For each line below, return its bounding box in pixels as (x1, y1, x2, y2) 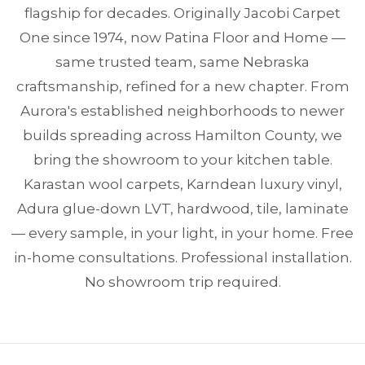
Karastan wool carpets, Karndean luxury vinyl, (23, 176, 342, 192)
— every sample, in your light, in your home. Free (11, 225, 354, 241)
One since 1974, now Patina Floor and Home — (20, 29, 345, 46)
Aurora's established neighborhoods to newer (20, 103, 345, 119)
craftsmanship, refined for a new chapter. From (15, 78, 350, 95)
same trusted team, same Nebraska (55, 54, 310, 70)
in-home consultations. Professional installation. (13, 249, 352, 266)
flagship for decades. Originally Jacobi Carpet (24, 5, 341, 21)
